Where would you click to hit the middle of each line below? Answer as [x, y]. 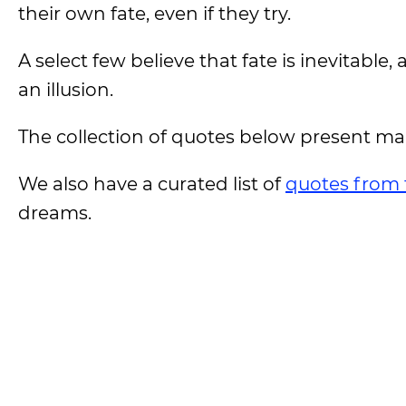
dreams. [55, 213]
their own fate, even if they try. [155, 14]
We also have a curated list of [152, 184]
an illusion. [66, 90]
